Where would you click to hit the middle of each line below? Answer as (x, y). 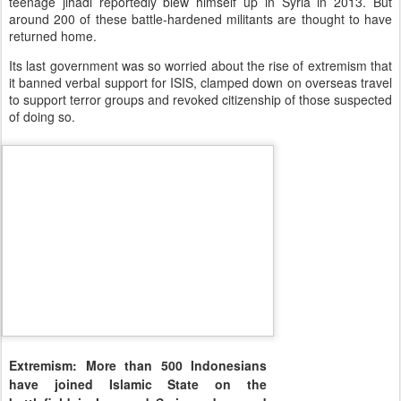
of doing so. (42, 116)
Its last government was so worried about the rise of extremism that (200, 65)
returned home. (53, 35)
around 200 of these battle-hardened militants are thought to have (200, 18)
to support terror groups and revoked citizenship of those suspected (200, 99)
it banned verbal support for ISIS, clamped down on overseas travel (200, 82)
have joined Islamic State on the (138, 384)
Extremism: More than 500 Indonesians (138, 366)
